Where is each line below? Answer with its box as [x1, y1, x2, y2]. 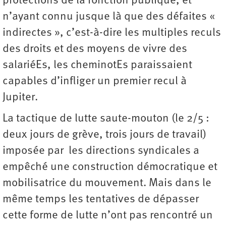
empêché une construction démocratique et [3, 161, 217, 173]
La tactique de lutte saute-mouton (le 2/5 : [3, 112, 209, 125]
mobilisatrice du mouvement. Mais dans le [3, 177, 211, 189]
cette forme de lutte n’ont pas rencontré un [3, 209, 213, 221]
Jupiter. [3, 91, 40, 103]
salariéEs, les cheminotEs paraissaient [3, 59, 192, 71]
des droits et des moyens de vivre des [3, 43, 187, 55]
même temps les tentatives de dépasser [3, 193, 199, 205]
